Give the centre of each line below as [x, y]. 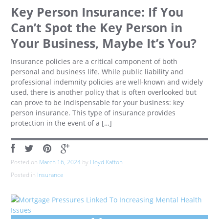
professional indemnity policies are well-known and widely [107, 82]
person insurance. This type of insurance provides [93, 113]
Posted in [24, 175]
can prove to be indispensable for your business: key [98, 102]
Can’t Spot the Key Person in [97, 28]
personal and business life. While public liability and [97, 72]
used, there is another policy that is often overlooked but [104, 92]
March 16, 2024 [60, 162]
